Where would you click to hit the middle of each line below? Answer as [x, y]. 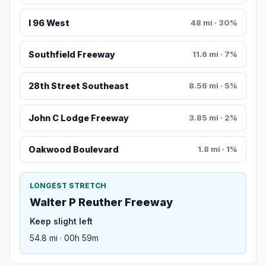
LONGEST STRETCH [68, 186]
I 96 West [49, 23]
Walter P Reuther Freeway [101, 202]
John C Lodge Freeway [78, 118]
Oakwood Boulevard [73, 150]
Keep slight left [61, 221]
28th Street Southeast [78, 86]
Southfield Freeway [72, 55]
